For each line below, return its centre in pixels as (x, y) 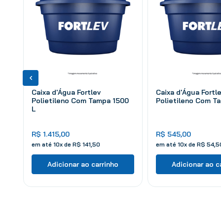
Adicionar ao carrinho (83, 164)
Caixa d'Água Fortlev (66, 92)
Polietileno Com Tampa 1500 (80, 100)
